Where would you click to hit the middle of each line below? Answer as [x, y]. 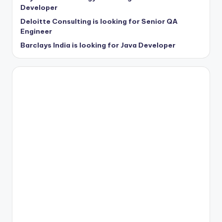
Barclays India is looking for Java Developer [98, 45]
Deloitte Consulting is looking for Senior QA [99, 21]
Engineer [36, 31]
